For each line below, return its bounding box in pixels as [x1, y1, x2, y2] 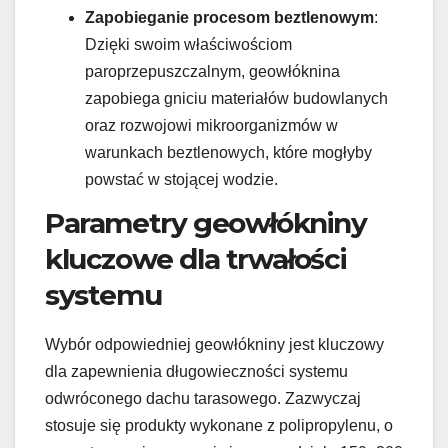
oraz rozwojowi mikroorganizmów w [85, 116, 338, 134]
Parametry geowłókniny [45, 206, 367, 241]
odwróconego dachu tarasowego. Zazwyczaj [45, 390, 361, 408]
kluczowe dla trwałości [45, 242, 347, 277]
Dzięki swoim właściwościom [85, 35, 292, 53]
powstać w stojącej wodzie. [85, 170, 278, 188]
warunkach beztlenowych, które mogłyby [85, 143, 372, 161]
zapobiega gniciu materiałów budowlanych [85, 89, 388, 107]
